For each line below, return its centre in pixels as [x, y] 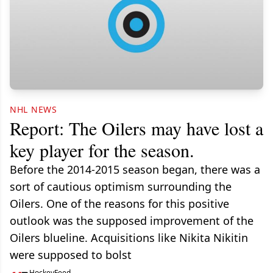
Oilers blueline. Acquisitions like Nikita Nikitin [129, 238]
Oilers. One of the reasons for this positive [119, 204]
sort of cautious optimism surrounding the [121, 187]
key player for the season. [102, 150]
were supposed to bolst [71, 255]
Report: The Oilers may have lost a [136, 128]
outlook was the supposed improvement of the [132, 221]
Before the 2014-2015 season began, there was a [135, 170]
